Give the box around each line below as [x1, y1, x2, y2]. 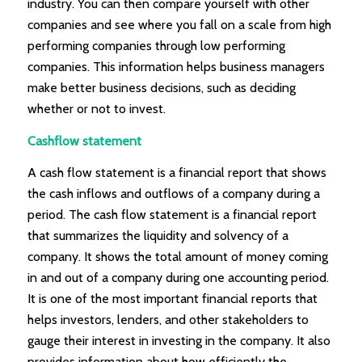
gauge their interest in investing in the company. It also [27, 333, 330, 349]
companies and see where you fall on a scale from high [27, 17, 331, 33]
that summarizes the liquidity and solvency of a [27, 228, 288, 244]
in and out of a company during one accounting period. [27, 270, 329, 286]
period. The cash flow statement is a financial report [27, 207, 317, 223]
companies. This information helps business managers [27, 59, 325, 75]
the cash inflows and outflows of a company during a [27, 186, 320, 202]
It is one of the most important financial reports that [27, 291, 318, 307]
